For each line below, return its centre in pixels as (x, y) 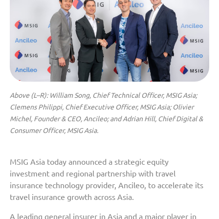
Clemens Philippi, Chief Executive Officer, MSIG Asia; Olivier (102, 107)
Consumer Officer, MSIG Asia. (54, 130)
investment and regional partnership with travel (93, 173)
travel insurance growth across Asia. (72, 197)
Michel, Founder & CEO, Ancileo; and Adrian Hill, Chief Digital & (106, 119)
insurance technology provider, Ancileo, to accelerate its (107, 185)
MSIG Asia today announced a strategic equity (89, 162)
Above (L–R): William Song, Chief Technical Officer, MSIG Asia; (103, 95)
